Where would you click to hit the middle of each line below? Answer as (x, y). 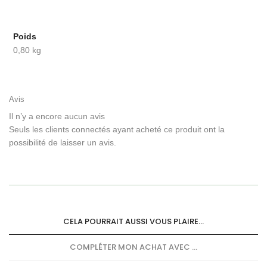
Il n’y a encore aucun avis (57, 117)
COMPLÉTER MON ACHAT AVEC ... (133, 247)
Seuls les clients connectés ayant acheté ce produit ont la (117, 130)
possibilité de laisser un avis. (63, 143)
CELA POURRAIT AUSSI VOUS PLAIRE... (133, 222)
